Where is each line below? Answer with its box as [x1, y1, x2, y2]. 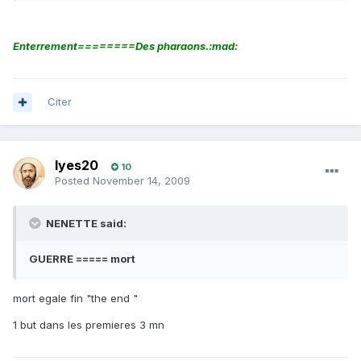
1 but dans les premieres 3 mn [13, 318, 164, 332]
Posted [55, 174, 93, 188]
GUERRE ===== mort [29, 252, 135, 266]
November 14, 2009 [93, 174, 190, 188]
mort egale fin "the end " [13, 292, 138, 305]
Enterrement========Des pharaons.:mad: [13, 39, 238, 53]
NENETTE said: [44, 217, 127, 230]
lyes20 [55, 157, 98, 174]
